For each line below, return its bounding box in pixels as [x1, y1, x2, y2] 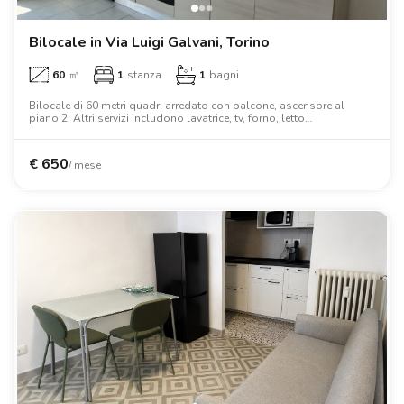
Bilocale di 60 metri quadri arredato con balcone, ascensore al [29, 97, 344, 113]
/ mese [69, 157, 101, 172]
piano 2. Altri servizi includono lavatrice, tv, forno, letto [29, 110, 305, 125]
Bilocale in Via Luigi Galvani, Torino [29, 32, 270, 52]
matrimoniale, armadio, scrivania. [29, 123, 198, 138]
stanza [127, 67, 161, 82]
